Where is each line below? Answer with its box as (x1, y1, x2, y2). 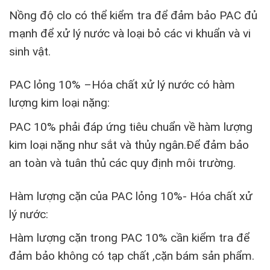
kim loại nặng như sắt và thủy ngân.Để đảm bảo (9, 137, 249, 152)
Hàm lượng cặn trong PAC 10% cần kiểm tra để (9, 231, 250, 245)
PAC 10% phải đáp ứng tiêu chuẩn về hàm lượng (9, 119, 253, 134)
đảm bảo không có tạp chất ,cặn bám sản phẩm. (9, 249, 254, 263)
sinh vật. (9, 45, 51, 59)
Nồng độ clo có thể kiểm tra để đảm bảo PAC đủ (9, 8, 257, 23)
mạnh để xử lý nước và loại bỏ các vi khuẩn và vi (9, 27, 251, 41)
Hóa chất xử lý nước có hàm (92, 77, 235, 92)
